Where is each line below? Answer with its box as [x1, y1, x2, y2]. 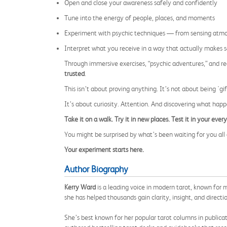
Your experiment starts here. [64, 145, 144, 154]
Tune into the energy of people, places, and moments [64, 14, 215, 22]
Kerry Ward [64, 183, 96, 191]
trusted [64, 69, 85, 78]
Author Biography [64, 164, 128, 174]
